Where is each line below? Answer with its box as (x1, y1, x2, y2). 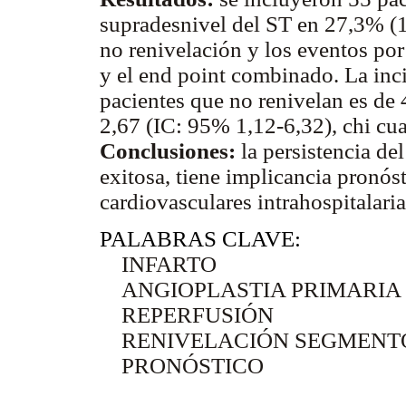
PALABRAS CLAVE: (100, 226, 301, 251)
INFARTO (100, 251, 217, 276)
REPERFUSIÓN (100, 302, 274, 327)
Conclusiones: (100, 138, 236, 163)
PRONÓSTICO (100, 353, 264, 378)
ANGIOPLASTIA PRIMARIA (100, 276, 401, 302)
